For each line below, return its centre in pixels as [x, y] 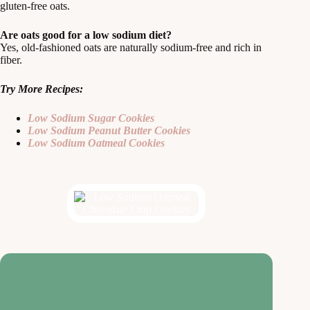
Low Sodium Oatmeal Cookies [96, 143]
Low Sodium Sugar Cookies [91, 118]
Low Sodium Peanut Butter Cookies [109, 130]
